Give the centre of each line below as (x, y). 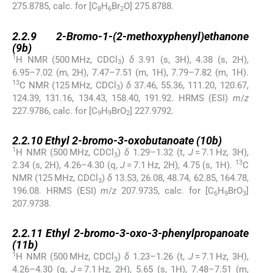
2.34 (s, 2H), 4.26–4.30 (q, (66, 165)
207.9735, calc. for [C (165, 190)
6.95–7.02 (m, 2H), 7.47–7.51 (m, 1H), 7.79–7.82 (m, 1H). (130, 72)
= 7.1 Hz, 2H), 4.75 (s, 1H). (180, 165)
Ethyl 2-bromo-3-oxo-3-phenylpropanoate (147, 233)
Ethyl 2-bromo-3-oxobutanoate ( (122, 140)
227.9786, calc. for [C (55, 111)
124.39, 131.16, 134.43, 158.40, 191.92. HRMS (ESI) (122, 98)
